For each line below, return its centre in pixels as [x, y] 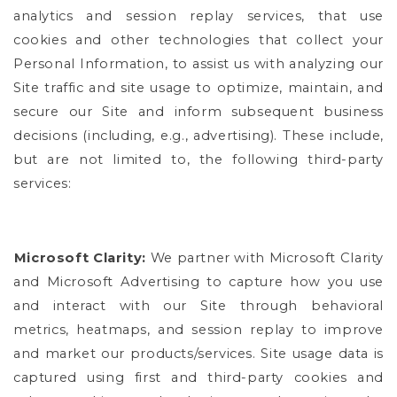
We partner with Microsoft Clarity [265, 257]
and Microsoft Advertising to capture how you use [198, 281]
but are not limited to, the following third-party [198, 159]
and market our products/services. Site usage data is [198, 353]
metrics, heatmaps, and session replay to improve [198, 329]
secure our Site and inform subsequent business [198, 111]
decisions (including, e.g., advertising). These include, [198, 135]
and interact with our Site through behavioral [198, 305]
